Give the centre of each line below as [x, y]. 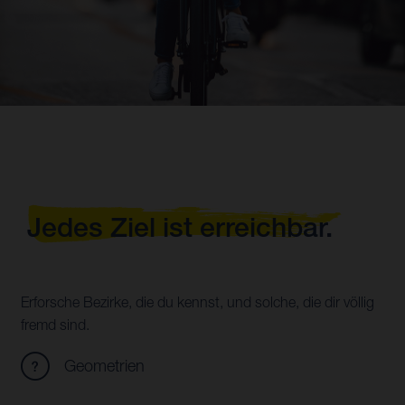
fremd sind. [56, 325]
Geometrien [105, 366]
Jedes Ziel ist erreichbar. [180, 227]
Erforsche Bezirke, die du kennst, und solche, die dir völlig [198, 302]
